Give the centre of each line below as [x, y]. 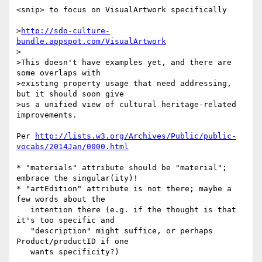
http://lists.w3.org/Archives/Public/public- [136, 136]
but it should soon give [70, 94]
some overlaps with [58, 73]
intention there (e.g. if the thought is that [23, 210]
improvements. [47, 115]
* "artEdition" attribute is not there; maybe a [124, 189]
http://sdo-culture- [65, 31]
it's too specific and [65, 220]
